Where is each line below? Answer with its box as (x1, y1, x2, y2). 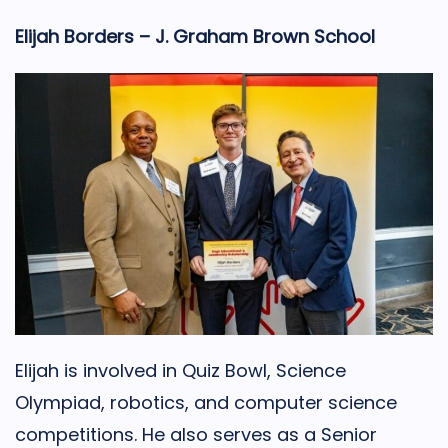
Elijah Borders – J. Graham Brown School (15, 24, 375, 50)
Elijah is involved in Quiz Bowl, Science (15, 357, 346, 383)
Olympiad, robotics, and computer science (15, 389, 397, 415)
